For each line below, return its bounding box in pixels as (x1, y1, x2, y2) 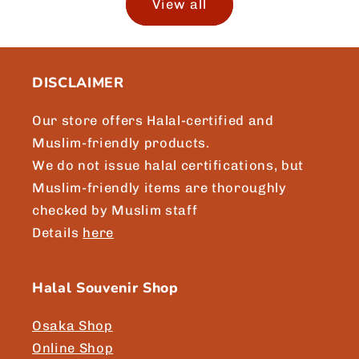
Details (32, 224, 83, 240)
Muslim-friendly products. (32, 134, 210, 151)
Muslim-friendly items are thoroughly (32, 179, 287, 196)
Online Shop (32, 339, 114, 356)
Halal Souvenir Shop (32, 277, 179, 297)
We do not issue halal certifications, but (32, 156, 305, 173)
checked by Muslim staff (32, 201, 198, 218)
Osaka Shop (32, 317, 113, 333)
